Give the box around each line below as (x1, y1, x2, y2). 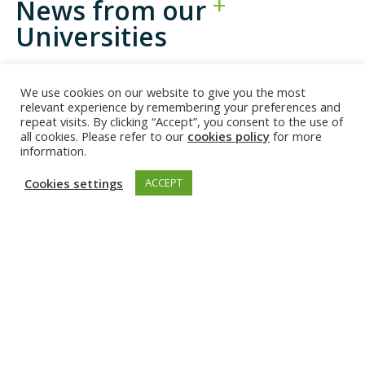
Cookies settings (24, 174, 123, 191)
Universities (15, 18, 167, 54)
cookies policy (187, 128, 270, 144)
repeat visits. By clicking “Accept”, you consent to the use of (20, 113, 343, 130)
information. (20, 143, 86, 159)
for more (270, 128, 322, 144)
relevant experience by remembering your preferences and (20, 99, 341, 115)
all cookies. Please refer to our (20, 128, 187, 144)
